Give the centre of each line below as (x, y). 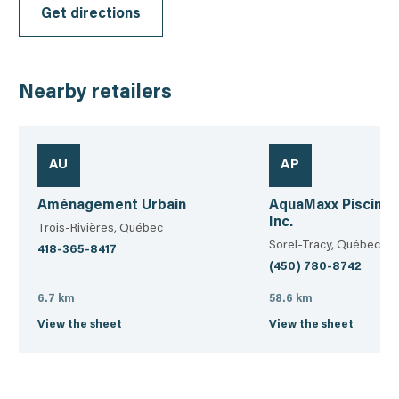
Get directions (90, 14)
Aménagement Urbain (111, 206)
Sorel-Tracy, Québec (324, 246)
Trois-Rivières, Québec (100, 229)
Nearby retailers (95, 94)
